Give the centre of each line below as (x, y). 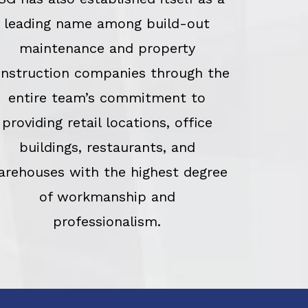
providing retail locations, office (107, 122)
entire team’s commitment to (107, 97)
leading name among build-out (107, 23)
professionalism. (107, 221)
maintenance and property (107, 48)
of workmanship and (107, 196)
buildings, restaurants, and (107, 147)
